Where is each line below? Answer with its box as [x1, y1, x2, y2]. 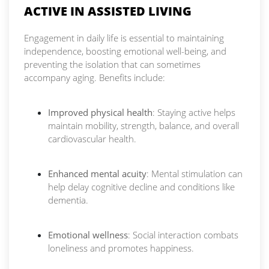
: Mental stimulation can [147, 168, 243, 180]
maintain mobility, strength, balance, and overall [48, 119, 239, 132]
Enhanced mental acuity [48, 168, 147, 180]
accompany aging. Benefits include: [24, 71, 165, 84]
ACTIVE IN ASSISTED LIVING [24, 3, 192, 20]
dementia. [48, 194, 88, 207]
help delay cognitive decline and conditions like [48, 181, 235, 193]
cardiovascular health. [48, 133, 136, 145]
